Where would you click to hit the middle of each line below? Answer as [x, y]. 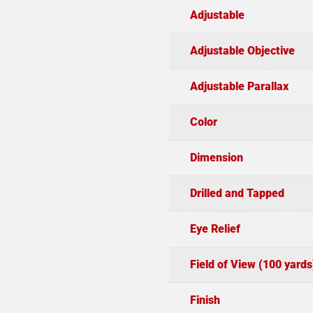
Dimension [216, 158]
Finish [205, 300]
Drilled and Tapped [237, 194]
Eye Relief [215, 229]
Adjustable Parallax [239, 87]
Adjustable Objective [242, 51]
